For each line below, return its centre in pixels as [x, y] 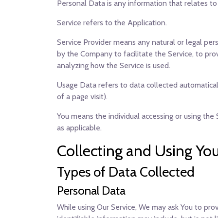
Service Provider [84, 42]
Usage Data [77, 85]
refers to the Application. [124, 23]
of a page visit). [82, 97]
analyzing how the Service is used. [114, 65]
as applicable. [79, 128]
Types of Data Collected [126, 172]
